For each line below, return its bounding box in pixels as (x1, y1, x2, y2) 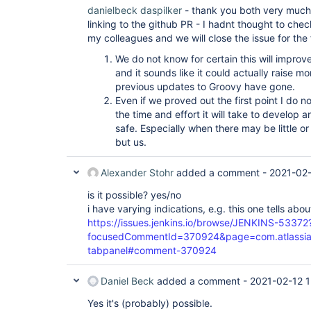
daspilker (140, 4, 182, 16)
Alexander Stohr (101, 167, 174, 178)
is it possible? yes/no (87, 189, 181, 201)
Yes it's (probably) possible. (87, 297, 212, 309)
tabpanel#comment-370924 (87, 244, 217, 256)
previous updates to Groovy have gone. (115, 81, 295, 92)
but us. (115, 136, 146, 148)
